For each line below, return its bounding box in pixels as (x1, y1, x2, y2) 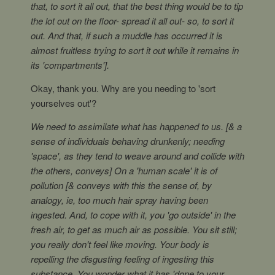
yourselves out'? (31, 96, 96, 109)
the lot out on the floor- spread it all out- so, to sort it (31, 14, 234, 27)
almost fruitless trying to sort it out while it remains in (31, 44, 239, 56)
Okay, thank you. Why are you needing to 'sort (31, 82, 215, 95)
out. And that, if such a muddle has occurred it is (31, 29, 223, 42)
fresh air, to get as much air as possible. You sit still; (31, 223, 237, 236)
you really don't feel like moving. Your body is (31, 238, 209, 250)
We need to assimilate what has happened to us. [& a (31, 120, 242, 133)
